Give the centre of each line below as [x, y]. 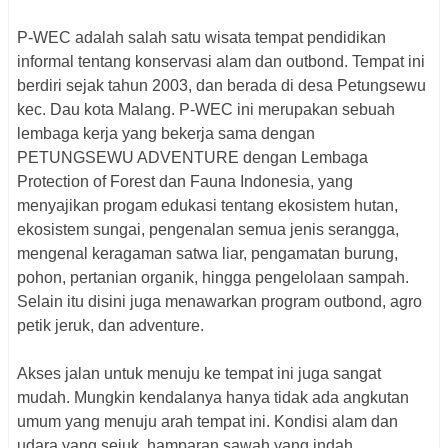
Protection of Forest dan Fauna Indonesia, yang [185, 182]
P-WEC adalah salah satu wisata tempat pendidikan [201, 38]
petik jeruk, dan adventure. [110, 326]
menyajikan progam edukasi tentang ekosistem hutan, [207, 206]
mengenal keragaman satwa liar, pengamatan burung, [207, 254]
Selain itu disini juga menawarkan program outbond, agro [219, 302]
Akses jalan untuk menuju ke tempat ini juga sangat [199, 374]
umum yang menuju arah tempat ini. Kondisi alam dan [207, 422]
